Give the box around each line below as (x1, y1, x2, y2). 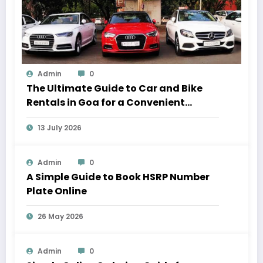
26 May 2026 (38, 211, 83, 222)
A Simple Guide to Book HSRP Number (26, 170, 210, 184)
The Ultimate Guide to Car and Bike (26, 82, 203, 96)
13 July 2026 (38, 123, 82, 133)
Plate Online (26, 184, 87, 198)
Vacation (26, 110, 74, 124)
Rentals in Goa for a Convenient (26, 96, 185, 110)
